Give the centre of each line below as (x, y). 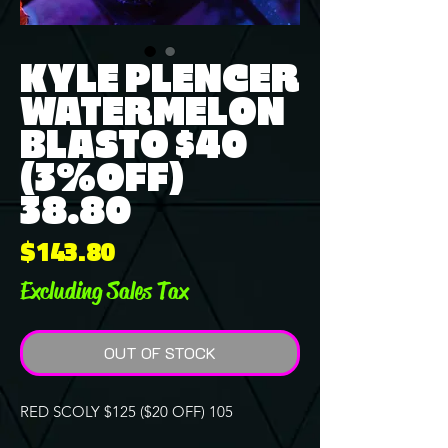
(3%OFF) (102, 178)
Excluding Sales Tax (104, 290)
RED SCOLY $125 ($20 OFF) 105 (126, 411)
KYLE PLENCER (160, 79)
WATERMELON (152, 112)
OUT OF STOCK (160, 352)
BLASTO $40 (133, 145)
